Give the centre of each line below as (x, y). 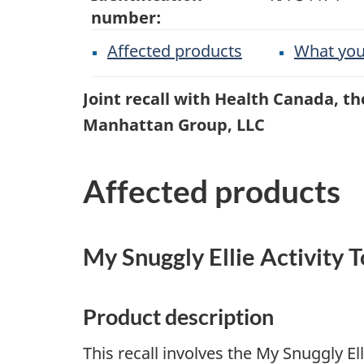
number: (126, 17)
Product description (178, 317)
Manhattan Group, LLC (174, 125)
